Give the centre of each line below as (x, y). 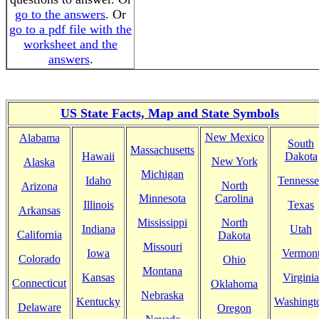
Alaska (39, 162)
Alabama (39, 138)
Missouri (162, 247)
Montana (162, 271)
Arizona (39, 186)
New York (234, 161)
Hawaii (98, 156)
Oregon (234, 308)
